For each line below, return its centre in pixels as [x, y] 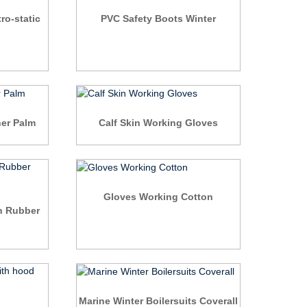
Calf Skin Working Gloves [158, 122]
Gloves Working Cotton [158, 196]
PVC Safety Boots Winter [158, 18]
